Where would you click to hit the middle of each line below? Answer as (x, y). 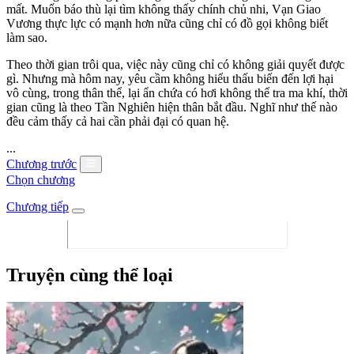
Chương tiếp (38, 206)
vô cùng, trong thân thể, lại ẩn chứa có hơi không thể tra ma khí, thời (177, 92)
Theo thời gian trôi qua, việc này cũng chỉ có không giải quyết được (175, 64)
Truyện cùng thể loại (90, 275)
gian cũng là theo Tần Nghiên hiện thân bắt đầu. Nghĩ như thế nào (172, 107)
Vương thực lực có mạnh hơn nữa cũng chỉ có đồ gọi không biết (167, 23)
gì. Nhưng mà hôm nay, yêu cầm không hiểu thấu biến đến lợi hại (170, 78)
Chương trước (41, 164)
